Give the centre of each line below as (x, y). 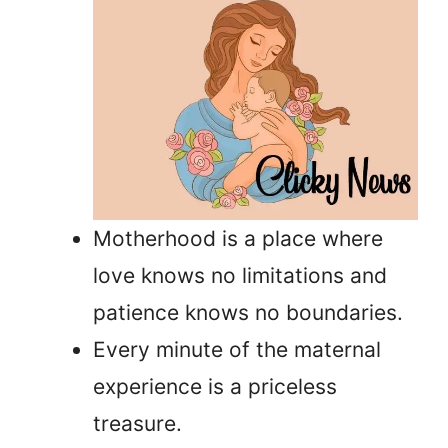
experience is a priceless (215, 386)
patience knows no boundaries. (248, 312)
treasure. (137, 423)
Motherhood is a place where (238, 238)
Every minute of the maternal (237, 349)
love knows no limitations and (240, 275)
